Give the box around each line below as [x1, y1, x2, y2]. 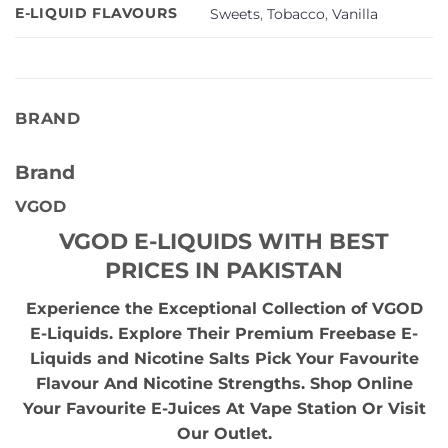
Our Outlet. [176, 424, 272, 444]
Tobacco [267, 5, 326, 24]
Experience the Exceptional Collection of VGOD [25, 299, 423, 319]
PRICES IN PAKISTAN [105, 255, 343, 284]
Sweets [210, 5, 261, 24]
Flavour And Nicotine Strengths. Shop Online [35, 374, 413, 394]
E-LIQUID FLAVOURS [15, 4, 178, 23]
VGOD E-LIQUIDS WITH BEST [59, 226, 389, 255]
